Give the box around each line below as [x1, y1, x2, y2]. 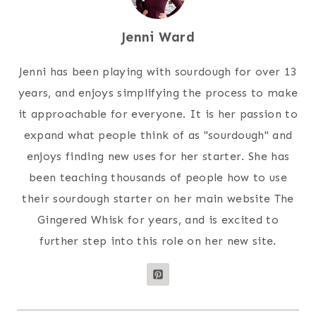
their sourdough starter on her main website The [22, 192, 294, 206]
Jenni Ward [121, 29, 195, 46]
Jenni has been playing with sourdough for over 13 [18, 65, 298, 79]
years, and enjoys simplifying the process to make [18, 86, 298, 100]
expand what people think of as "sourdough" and [23, 128, 293, 142]
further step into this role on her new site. [39, 234, 276, 248]
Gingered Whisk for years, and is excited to [37, 213, 279, 227]
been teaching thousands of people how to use [28, 171, 288, 185]
